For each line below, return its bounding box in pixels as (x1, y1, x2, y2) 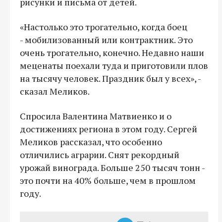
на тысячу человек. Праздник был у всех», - (20, 72, 201, 84)
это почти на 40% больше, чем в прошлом (20, 174, 196, 186)
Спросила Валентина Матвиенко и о (20, 110, 171, 122)
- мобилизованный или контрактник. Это (20, 33, 193, 46)
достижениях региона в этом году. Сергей (20, 122, 197, 135)
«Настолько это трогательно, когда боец (20, 20, 187, 33)
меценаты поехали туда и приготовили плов (20, 59, 208, 71)
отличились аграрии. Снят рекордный (20, 148, 179, 161)
